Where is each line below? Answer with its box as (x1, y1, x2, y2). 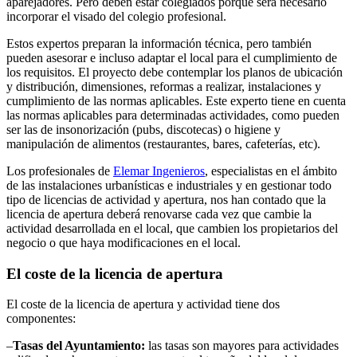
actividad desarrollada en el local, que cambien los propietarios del (6, 221, 338, 235)
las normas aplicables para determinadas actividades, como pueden (6, 108, 339, 122)
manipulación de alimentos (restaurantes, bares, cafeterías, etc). (6, 136, 320, 151)
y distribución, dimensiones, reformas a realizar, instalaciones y (6, 79, 321, 93)
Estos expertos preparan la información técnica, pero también (6, 36, 312, 50)
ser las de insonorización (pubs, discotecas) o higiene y (6, 122, 280, 136)
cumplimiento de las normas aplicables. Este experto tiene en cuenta (6, 93, 346, 108)
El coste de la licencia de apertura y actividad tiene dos (6, 297, 280, 312)
